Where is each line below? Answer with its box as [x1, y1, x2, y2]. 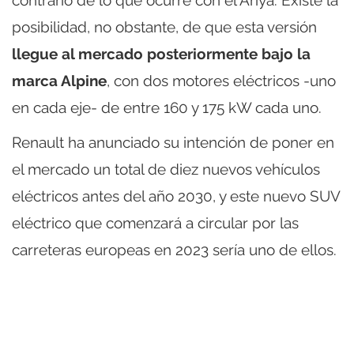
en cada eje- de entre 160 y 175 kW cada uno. [12, 99, 322, 117]
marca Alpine [12, 72, 107, 90]
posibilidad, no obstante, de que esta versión [12, 18, 317, 36]
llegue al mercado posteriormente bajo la [12, 45, 311, 63]
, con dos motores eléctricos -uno [107, 72, 336, 90]
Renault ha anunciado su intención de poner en [12, 134, 334, 152]
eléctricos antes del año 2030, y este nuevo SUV [12, 187, 340, 205]
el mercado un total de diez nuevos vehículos [12, 160, 320, 179]
